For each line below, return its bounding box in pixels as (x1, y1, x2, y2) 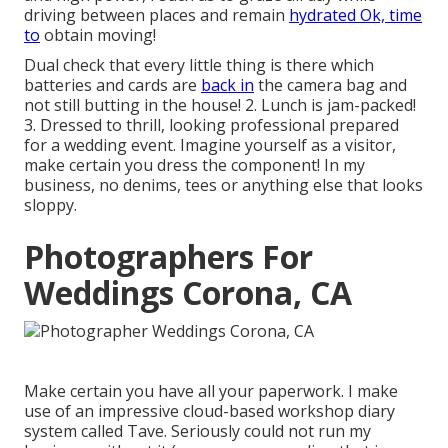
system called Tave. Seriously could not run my (24, 419, 371, 442)
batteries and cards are (24, 73, 201, 96)
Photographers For (24, 234, 313, 278)
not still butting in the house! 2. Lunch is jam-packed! (24, 93, 416, 116)
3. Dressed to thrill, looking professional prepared (24, 113, 399, 136)
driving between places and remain (24, 3, 289, 26)
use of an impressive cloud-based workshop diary (24, 399, 395, 422)
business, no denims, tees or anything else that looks (24, 173, 423, 196)
